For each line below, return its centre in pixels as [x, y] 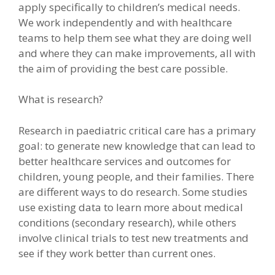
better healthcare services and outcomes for [125, 161]
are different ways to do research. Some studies [133, 192]
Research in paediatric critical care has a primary [137, 130]
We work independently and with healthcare [125, 22]
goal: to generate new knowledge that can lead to [137, 145]
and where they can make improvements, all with [137, 53]
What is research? [61, 99]
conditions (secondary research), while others [127, 222]
